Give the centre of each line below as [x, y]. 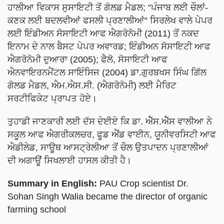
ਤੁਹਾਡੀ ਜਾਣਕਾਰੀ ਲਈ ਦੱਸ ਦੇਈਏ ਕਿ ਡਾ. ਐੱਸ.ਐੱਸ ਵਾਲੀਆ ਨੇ [110, 106]
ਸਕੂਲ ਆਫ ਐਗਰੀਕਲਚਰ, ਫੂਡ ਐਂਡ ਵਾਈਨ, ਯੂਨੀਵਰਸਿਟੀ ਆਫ [112, 119]
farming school [37, 194]
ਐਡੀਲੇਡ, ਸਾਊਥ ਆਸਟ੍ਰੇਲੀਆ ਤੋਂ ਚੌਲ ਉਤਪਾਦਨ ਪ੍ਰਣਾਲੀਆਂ [108, 132]
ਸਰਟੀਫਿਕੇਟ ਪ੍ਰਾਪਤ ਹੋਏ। [52, 83]
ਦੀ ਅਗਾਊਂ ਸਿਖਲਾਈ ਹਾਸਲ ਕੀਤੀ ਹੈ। [69, 145]
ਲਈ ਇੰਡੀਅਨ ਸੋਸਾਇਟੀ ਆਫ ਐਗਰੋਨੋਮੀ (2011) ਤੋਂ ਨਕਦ [103, 18]
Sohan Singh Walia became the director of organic [107, 181]
